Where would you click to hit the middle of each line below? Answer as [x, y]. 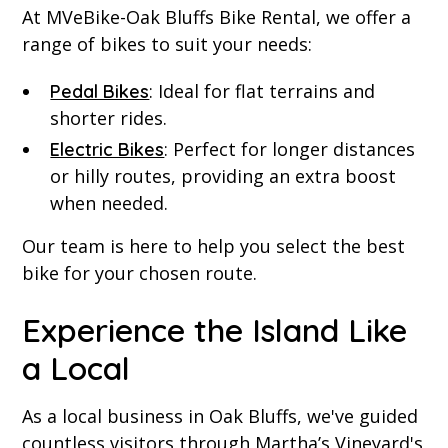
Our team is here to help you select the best [214, 246]
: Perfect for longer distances [290, 149]
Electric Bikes [107, 150]
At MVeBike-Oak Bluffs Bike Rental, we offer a [217, 17]
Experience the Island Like [215, 330]
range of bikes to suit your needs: [167, 44]
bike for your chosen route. [140, 273]
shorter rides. [109, 118]
